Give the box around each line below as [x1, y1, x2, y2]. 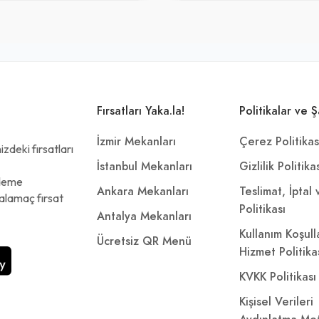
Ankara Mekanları [97, 183, 189, 199]
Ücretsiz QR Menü [97, 233, 192, 249]
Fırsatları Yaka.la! [97, 103, 184, 119]
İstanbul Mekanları [97, 158, 192, 174]
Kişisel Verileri [239, 293, 313, 310]
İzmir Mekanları [97, 133, 176, 150]
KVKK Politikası [239, 268, 316, 285]
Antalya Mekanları [97, 208, 192, 224]
